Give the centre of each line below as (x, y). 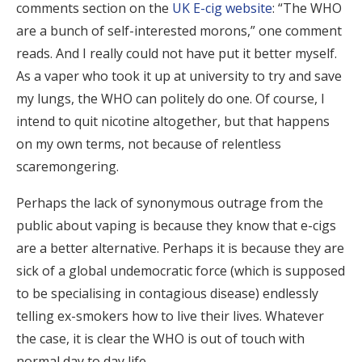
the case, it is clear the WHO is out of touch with (160, 339)
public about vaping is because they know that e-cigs (176, 225)
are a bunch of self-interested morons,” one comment (179, 31)
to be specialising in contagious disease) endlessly (167, 293)
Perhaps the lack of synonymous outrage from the (170, 203)
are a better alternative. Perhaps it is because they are (180, 248)
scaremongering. (69, 166)
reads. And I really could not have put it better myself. (177, 53)
